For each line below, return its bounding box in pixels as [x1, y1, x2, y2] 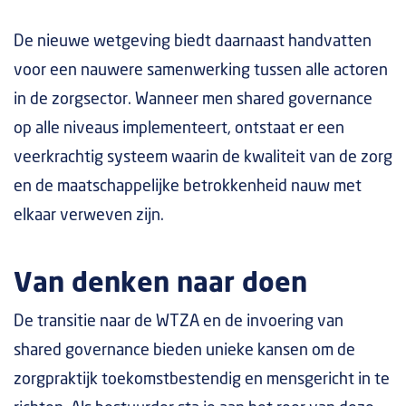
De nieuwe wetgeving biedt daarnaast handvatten [14, 33, 372, 50]
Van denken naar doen [14, 270, 307, 297]
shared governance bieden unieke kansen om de [14, 342, 355, 359]
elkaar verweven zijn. [14, 207, 164, 224]
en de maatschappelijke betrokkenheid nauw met [14, 178, 362, 195]
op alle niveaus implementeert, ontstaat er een [14, 120, 344, 137]
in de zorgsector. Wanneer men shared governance [14, 91, 372, 108]
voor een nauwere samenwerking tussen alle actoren [14, 62, 388, 79]
